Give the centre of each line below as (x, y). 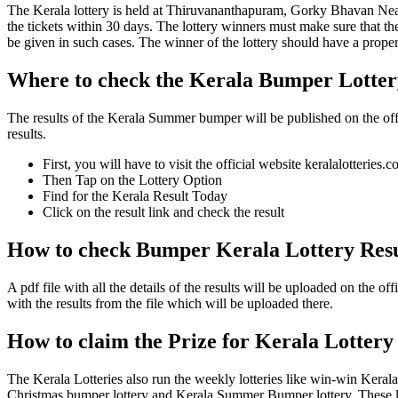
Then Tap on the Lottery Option (132, 180)
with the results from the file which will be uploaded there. (170, 304)
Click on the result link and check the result (163, 212)
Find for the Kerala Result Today (135, 196)
